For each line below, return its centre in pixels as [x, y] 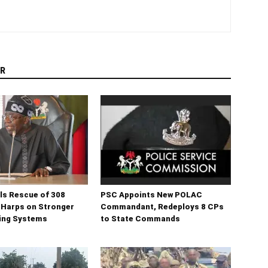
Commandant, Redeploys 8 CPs [162, 207]
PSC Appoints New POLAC [151, 195]
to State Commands [140, 219]
